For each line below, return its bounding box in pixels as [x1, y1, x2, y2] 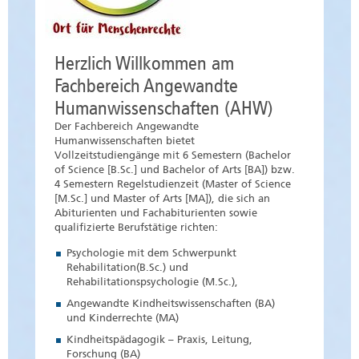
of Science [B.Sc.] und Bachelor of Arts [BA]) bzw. [54, 163, 295, 176]
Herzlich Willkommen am [54, 52, 234, 75]
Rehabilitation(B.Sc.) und [67, 261, 188, 274]
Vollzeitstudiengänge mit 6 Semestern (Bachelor [54, 149, 291, 162]
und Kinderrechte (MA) [67, 312, 179, 325]
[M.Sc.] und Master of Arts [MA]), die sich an [54, 192, 270, 205]
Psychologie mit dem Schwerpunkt [67, 247, 236, 260]
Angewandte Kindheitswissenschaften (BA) [67, 297, 275, 310]
